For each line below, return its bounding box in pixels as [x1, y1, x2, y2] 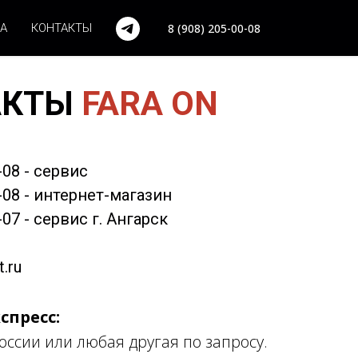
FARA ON [82, 84, 218, 123]
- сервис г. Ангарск [20, 209, 168, 229]
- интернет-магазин [20, 185, 172, 205]
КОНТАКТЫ [31, 21, 92, 35]
